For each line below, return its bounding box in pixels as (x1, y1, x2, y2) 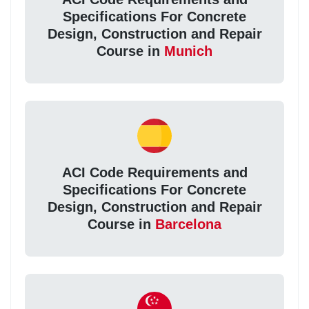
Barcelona (155, 217, 221, 232)
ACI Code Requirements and (61, 165, 248, 181)
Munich (164, 43, 212, 59)
